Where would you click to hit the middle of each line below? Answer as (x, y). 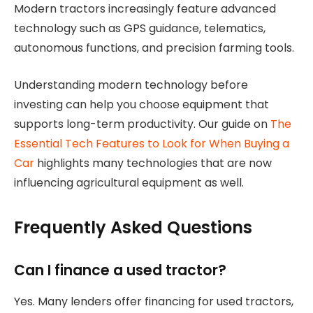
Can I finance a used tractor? (120, 270)
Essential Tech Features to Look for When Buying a (152, 144)
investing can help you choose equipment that (141, 105)
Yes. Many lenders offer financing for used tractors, (154, 301)
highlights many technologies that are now (153, 163)
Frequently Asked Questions (133, 228)
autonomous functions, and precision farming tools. (154, 48)
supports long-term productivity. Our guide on (142, 124)
